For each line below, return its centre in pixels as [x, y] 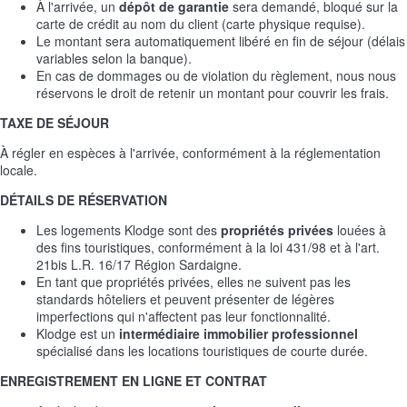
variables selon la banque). [114, 58]
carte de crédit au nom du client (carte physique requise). [201, 23]
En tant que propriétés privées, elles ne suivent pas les [194, 281]
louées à [360, 229]
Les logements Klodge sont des [129, 229]
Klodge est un [78, 333]
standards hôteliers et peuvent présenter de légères [185, 298]
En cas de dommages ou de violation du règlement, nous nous [216, 75]
